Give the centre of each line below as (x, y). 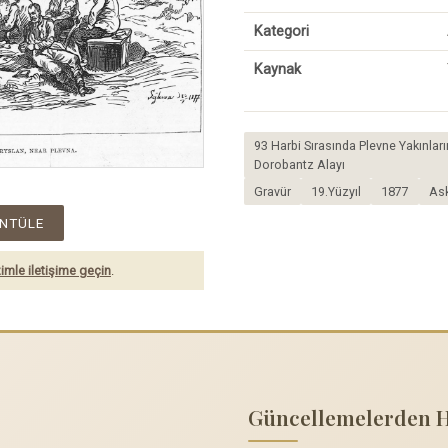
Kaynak (277, 70)
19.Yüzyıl (336, 192)
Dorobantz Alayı (299, 165)
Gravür (272, 192)
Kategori (281, 32)
